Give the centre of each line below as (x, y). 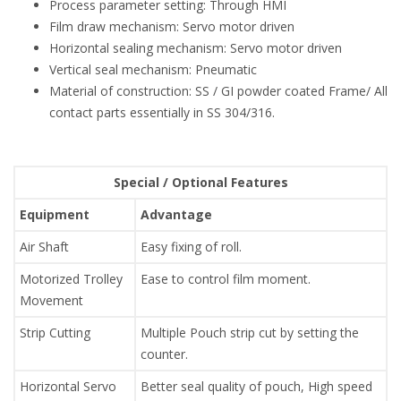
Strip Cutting (55, 332)
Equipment (55, 214)
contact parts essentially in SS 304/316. (162, 112)
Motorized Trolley (71, 278)
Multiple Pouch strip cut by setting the (250, 332)
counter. (164, 354)
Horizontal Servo (68, 386)
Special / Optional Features (200, 182)
